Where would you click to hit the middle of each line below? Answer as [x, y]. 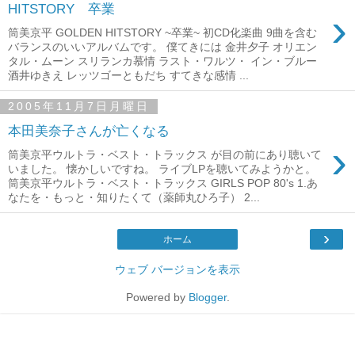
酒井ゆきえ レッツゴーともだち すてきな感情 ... [128, 75]
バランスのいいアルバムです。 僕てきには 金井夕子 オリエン [162, 46]
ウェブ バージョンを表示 [177, 269]
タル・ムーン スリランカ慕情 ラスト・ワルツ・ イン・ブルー [162, 61]
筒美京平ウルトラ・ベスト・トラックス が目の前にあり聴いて [165, 154]
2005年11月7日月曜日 [79, 107]
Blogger [207, 297]
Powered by [157, 297]
